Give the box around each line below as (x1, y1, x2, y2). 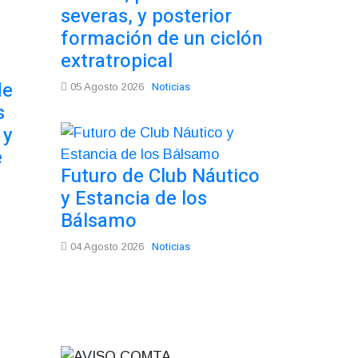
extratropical (61, 46, 173, 75)
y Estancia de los (61, 184, 207, 213)
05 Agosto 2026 (67, 80, 144, 93)
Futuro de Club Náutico (61, 161, 260, 190)
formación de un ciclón (61, 24, 263, 53)
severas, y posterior (61, 2, 232, 30)
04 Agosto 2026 (67, 240, 144, 253)
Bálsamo (61, 206, 137, 235)
